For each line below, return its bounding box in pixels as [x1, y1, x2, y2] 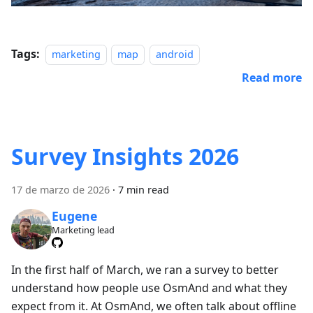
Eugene [51, 207, 97, 224]
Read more [242, 70, 302, 86]
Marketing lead [51, 223, 115, 236]
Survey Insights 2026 [11, 141, 239, 172]
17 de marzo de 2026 [11, 183, 110, 197]
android [155, 48, 194, 61]
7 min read [118, 183, 169, 197]
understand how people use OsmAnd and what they [11, 279, 287, 296]
